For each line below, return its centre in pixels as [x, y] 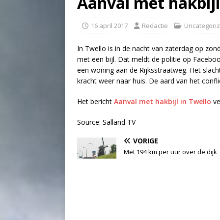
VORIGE [146, 141]
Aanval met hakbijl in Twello [163, 101]
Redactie [155, 26]
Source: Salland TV [106, 122]
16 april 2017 [109, 26]
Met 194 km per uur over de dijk [170, 152]
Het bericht [96, 101]
